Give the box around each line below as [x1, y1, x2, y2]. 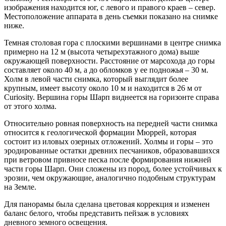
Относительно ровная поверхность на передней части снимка [4, 119, 217, 128]
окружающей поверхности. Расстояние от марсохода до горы [4, 56, 215, 66]
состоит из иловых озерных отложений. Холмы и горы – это [4, 137, 213, 146]
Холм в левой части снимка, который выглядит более [4, 75, 188, 84]
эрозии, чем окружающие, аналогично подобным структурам [4, 174, 215, 183]
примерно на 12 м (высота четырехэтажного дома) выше [4, 47, 199, 56]
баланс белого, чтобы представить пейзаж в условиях [4, 209, 189, 218]
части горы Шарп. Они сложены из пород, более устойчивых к [4, 164, 222, 174]
